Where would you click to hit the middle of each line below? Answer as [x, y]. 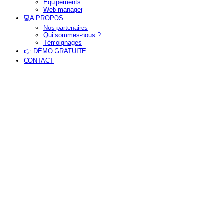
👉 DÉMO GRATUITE [55, 51]
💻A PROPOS [43, 18]
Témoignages [62, 42]
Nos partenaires [66, 27]
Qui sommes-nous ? [72, 35]
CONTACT [39, 60]
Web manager [63, 9]
